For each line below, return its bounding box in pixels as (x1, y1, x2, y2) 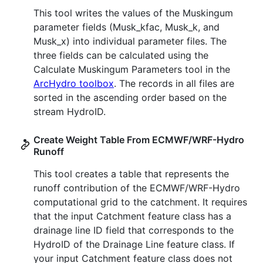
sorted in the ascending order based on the (33, 92, 227, 104)
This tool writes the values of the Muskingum (33, 7, 233, 19)
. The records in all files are (114, 77, 234, 90)
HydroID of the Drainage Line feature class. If (33, 238, 235, 251)
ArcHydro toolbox (33, 77, 114, 90)
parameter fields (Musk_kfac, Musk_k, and (33, 21, 220, 33)
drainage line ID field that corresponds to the (33, 224, 234, 237)
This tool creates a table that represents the (33, 168, 229, 180)
